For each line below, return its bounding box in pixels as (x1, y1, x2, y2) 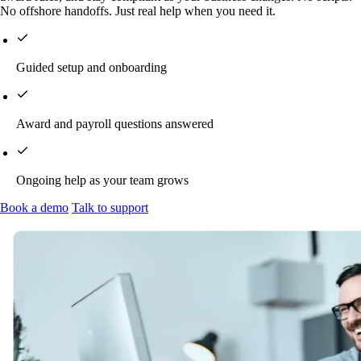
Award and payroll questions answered (16, 117, 214, 131)
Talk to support (72, 201, 148, 215)
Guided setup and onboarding (16, 60, 167, 75)
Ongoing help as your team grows (16, 173, 189, 188)
